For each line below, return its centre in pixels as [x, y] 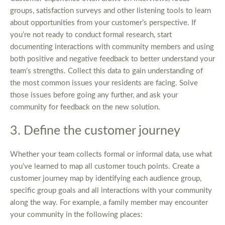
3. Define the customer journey [95, 131]
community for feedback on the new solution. [85, 107]
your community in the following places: [76, 215]
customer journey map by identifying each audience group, [106, 179]
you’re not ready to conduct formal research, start [91, 35]
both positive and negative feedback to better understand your [113, 59]
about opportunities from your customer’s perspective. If [103, 23]
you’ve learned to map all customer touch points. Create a [105, 167]
